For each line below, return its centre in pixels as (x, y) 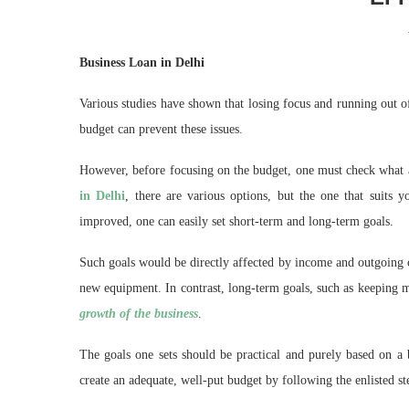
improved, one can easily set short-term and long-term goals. (240, 221)
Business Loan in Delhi (142, 63)
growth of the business (139, 314)
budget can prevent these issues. (161, 129)
